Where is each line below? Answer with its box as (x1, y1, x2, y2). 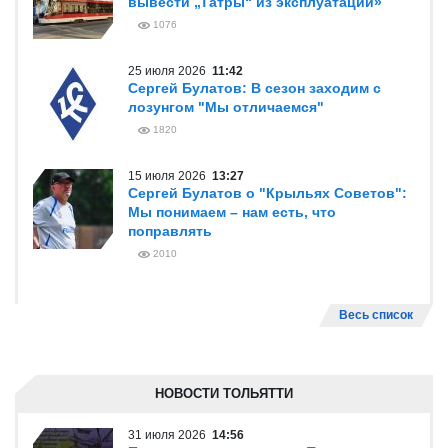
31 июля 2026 (128, 428, 212, 442)
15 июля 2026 (128, 169, 212, 183)
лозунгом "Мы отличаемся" (128, 99, 324, 115)
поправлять (128, 223, 212, 239)
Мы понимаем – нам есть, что (128, 204, 336, 220)
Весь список (339, 308, 413, 322)
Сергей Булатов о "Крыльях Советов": (128, 185, 407, 201)
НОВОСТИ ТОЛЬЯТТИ (155, 386, 293, 401)
